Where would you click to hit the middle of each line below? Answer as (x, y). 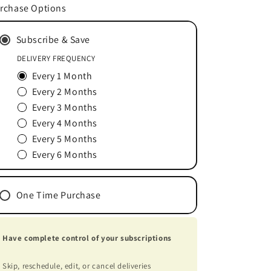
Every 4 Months (64, 123)
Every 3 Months (64, 107)
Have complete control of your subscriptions (87, 238)
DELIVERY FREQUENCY (56, 58)
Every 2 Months (64, 91)
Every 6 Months (64, 154)
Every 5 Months (64, 139)
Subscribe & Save (53, 39)
